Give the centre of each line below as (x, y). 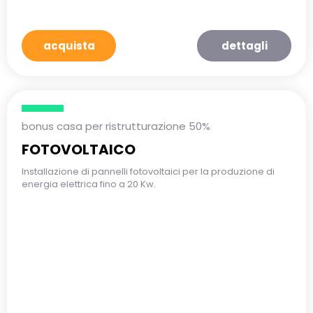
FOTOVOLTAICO (79, 150)
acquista (69, 46)
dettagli (244, 46)
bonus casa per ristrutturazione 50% (116, 126)
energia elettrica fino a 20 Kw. (89, 184)
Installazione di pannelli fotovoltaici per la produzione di (148, 172)
